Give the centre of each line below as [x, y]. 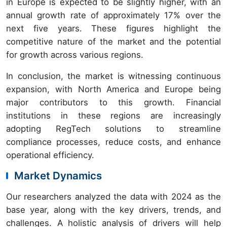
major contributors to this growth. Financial [113, 102]
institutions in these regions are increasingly [113, 115]
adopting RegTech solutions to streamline [113, 128]
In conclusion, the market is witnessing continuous [113, 76]
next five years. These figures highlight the [113, 28]
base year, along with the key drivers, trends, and [113, 210]
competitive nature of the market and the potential [113, 41]
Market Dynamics [58, 175]
